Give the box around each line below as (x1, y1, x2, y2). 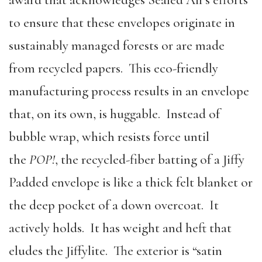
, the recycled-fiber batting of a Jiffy (55, 151, 244, 168)
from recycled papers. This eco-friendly (9, 60, 218, 77)
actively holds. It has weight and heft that (9, 219, 232, 236)
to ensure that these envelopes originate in (9, 14, 235, 31)
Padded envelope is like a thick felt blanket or (9, 174, 253, 191)
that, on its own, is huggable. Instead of (9, 105, 220, 122)
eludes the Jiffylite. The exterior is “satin (9, 242, 222, 259)
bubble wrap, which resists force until (9, 128, 209, 145)
